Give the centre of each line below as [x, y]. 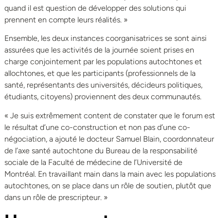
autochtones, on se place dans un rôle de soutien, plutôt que [108, 185]
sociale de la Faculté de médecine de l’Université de [93, 162]
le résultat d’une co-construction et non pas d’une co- [97, 127]
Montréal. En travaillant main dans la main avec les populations [110, 174]
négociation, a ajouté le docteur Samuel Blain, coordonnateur [109, 139]
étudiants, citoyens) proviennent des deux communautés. [103, 97]
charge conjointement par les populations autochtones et [103, 62]
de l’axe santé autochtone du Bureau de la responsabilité [101, 150]
